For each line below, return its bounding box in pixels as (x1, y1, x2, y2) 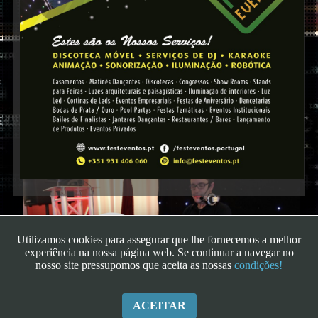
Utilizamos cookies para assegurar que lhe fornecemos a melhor (17, 234, 301, 246)
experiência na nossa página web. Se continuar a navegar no (24, 246, 294, 258)
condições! (234, 259, 283, 271)
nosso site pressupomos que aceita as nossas (35, 259, 234, 271)
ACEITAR (132, 300, 186, 312)
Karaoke (36, 4, 177, 44)
